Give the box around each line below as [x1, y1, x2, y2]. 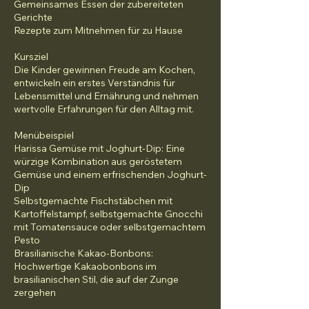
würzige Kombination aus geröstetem [14, 155, 182, 168]
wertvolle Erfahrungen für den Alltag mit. [14, 103, 194, 115]
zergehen [14, 286, 56, 299]
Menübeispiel [14, 129, 74, 141]
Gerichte [14, 11, 52, 23]
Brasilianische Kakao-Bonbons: [14, 247, 153, 259]
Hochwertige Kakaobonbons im [14, 260, 157, 272]
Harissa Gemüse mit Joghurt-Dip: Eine [14, 142, 185, 154]
